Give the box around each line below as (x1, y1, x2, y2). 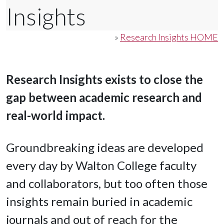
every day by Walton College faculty (6, 158, 196, 173)
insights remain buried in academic (6, 194, 192, 209)
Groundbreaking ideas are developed (6, 140, 203, 155)
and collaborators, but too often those (6, 176, 207, 191)
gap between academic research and (6, 90, 202, 105)
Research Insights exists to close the (6, 72, 203, 87)
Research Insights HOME (120, 31, 218, 43)
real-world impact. (6, 108, 105, 123)
